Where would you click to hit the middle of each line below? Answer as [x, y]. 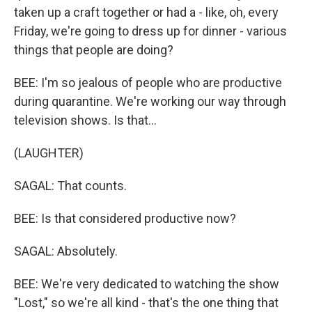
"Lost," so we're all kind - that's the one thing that [146, 303]
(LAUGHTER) [49, 153]
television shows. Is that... [85, 120]
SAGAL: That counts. [70, 186]
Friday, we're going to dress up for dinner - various [150, 31]
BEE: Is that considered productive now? [125, 218]
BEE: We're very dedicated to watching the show [147, 284]
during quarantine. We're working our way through [150, 101]
